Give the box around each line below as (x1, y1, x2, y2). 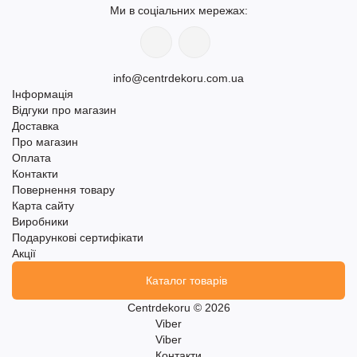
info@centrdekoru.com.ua (113, 72, 244, 85)
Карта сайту (12, 199, 74, 213)
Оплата (12, 151, 51, 165)
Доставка (12, 120, 59, 133)
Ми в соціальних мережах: (109, 4, 248, 18)
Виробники (12, 215, 69, 229)
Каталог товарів (145, 274, 227, 288)
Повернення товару (12, 183, 115, 197)
